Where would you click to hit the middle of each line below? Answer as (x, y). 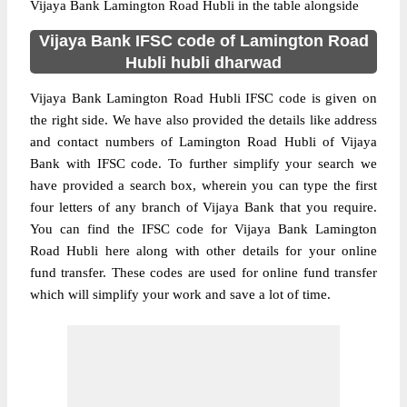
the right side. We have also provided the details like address (203, 120)
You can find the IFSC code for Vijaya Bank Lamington (203, 229)
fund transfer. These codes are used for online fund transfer (203, 273)
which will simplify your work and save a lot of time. (180, 294)
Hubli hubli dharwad (203, 63)
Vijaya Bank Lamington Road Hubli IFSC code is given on (203, 98)
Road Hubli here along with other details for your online (203, 251)
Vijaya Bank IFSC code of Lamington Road (203, 41)
